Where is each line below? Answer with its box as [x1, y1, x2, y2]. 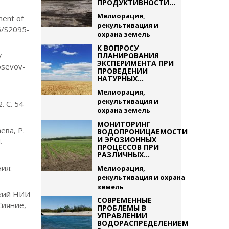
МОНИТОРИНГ [97, 119, 150, 129]
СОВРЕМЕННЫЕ [97, 195, 152, 205]
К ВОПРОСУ [97, 43, 139, 53]
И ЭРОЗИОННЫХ [97, 134, 156, 144]
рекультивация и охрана [97, 173, 185, 182]
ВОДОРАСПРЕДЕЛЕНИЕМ [97, 218, 189, 228]
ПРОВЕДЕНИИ [97, 66, 148, 76]
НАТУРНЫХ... [97, 74, 144, 83]
